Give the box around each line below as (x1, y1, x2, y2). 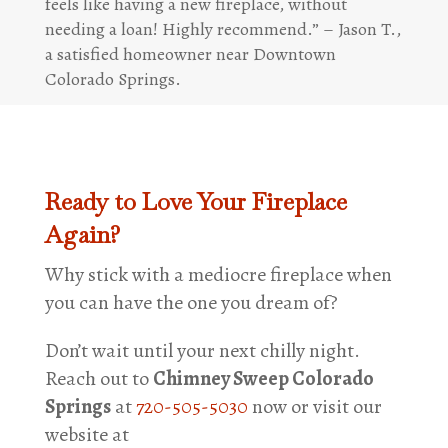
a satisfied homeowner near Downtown (44, 41, 336, 66)
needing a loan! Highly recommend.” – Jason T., (44, 16, 401, 41)
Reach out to (44, 365, 153, 393)
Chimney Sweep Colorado (152, 365, 374, 393)
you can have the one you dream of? (44, 289, 338, 317)
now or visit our (247, 393, 382, 421)
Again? (44, 219, 120, 251)
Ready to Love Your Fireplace (44, 186, 347, 218)
